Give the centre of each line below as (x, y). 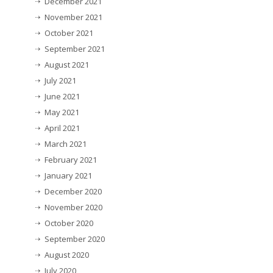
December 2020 (73, 191)
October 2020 (69, 223)
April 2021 (62, 128)
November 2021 (73, 17)
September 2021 (75, 48)
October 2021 (69, 33)
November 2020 (73, 207)
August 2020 (67, 254)
